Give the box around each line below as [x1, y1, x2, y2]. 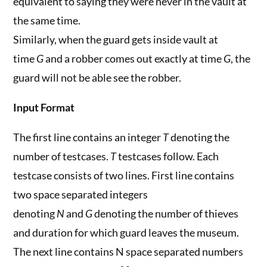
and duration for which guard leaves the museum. [13, 226, 240, 239]
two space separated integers [13, 188, 148, 201]
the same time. [13, 14, 81, 27]
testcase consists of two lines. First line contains [13, 169, 235, 182]
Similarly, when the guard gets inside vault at [13, 33, 219, 46]
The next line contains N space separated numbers [13, 245, 244, 258]
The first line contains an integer [13, 131, 163, 144]
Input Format [13, 101, 75, 114]
